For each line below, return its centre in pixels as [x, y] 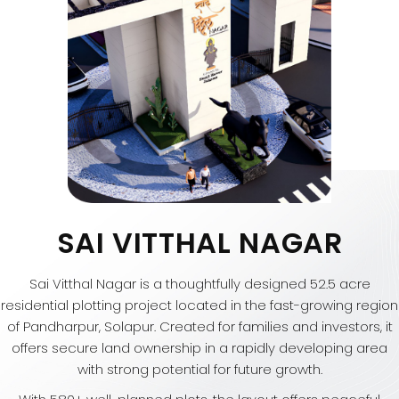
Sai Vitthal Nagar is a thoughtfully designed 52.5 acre [199, 284]
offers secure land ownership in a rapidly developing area [199, 348]
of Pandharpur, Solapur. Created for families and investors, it [199, 327]
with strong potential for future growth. [199, 370]
